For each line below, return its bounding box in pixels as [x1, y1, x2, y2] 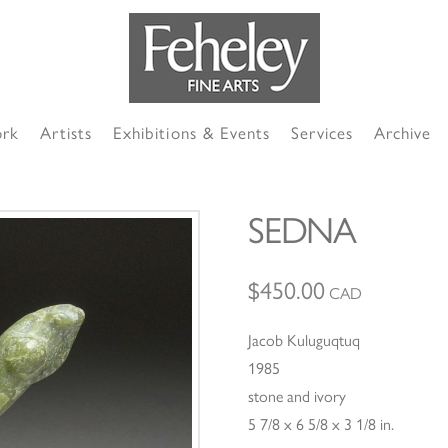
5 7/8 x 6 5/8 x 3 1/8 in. [248, 415, 395, 435]
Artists [40, 123, 93, 143]
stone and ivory [248, 387, 347, 407]
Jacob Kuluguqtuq [248, 331, 361, 351]
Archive [373, 123, 432, 143]
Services [290, 123, 353, 143]
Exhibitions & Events [113, 123, 270, 143]
